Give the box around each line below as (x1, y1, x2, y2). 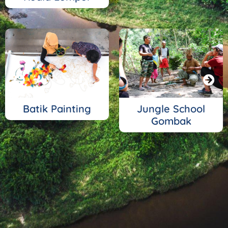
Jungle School (137, 102, 205, 115)
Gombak (151, 114, 191, 127)
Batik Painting (23, 102, 91, 115)
